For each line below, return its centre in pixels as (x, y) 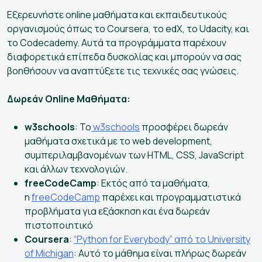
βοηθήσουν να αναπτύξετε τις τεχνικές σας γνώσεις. (123, 70)
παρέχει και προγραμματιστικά (170, 197)
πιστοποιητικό (59, 225)
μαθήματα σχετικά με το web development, (118, 141)
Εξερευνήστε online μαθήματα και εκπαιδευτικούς (117, 14)
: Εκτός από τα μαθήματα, (153, 183)
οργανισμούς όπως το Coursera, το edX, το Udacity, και (128, 28)
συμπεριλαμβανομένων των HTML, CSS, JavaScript (134, 155)
